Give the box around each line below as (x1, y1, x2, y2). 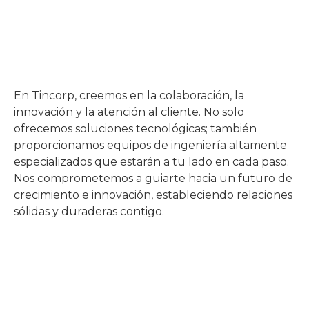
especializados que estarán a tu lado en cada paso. (14, 154, 289, 168)
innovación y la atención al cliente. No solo (14, 105, 244, 119)
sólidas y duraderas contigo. (14, 204, 164, 218)
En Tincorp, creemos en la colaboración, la (14, 88, 244, 102)
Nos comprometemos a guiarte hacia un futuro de (14, 171, 292, 185)
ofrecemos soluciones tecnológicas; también (14, 121, 257, 135)
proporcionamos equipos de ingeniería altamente (14, 138, 287, 152)
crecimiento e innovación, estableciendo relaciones (14, 188, 292, 201)
